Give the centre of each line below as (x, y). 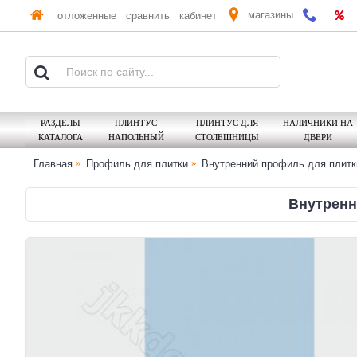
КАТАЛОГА (61, 137)
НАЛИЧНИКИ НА (318, 122)
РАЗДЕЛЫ (61, 122)
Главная (53, 163)
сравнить (148, 16)
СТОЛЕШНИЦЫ (227, 137)
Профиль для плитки (137, 163)
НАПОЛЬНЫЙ (136, 137)
